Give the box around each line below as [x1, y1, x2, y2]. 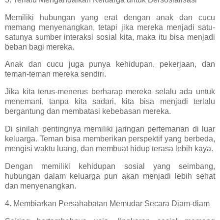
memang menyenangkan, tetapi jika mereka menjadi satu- [5, 23, 215, 31]
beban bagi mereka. [5, 42, 74, 51]
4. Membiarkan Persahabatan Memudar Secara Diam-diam [5, 199, 210, 208]
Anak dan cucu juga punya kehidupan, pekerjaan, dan [5, 60, 215, 69]
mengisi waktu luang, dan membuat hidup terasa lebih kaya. [5, 144, 213, 153]
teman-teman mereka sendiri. [5, 70, 106, 79]
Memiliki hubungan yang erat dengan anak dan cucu [5, 13, 215, 22]
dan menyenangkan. [5, 181, 76, 190]
